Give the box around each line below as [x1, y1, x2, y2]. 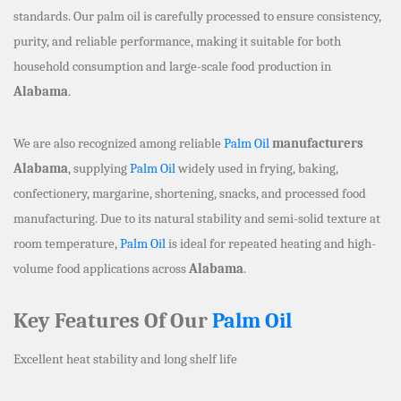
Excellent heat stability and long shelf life [13, 350, 237, 367]
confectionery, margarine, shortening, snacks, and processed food [13, 184, 366, 201]
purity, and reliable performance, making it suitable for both [13, 32, 341, 49]
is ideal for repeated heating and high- [166, 235, 376, 252]
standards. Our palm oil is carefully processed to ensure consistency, [13, 7, 381, 24]
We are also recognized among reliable [13, 134, 224, 151]
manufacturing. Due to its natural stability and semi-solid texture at [13, 209, 380, 226]
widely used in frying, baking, [175, 159, 338, 176]
